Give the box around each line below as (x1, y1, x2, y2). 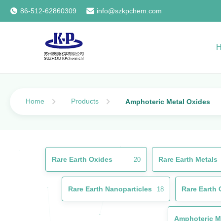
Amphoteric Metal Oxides (125, 98, 210, 106)
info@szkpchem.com (97, 7, 162, 15)
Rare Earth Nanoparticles (68, 185, 152, 193)
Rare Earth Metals (158, 155, 218, 163)
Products (71, 97, 99, 105)
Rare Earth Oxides (52, 155, 112, 163)
